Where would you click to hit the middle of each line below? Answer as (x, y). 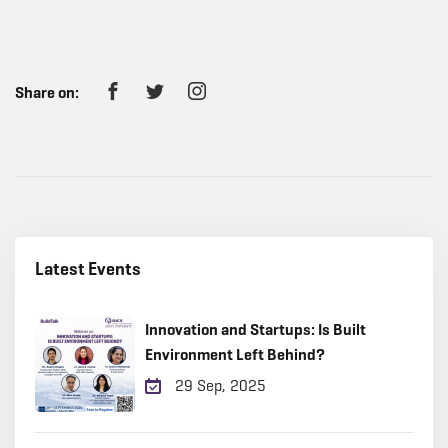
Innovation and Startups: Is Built (255, 329)
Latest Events (88, 269)
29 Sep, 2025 (218, 385)
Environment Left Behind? (235, 354)
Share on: (47, 92)
